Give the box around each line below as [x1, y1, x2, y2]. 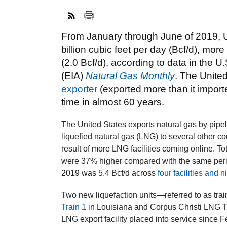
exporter [61, 83, 98, 94]
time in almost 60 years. [61, 96, 165, 107]
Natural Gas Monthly [86, 70, 175, 81]
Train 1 [61, 203, 87, 212]
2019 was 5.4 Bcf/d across [61, 168, 158, 177]
